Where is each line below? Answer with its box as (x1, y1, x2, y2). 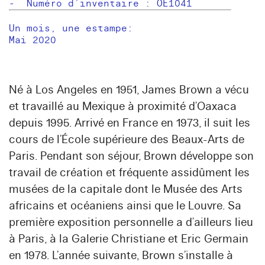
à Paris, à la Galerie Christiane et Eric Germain (9, 232, 248, 247)
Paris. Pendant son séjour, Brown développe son (9, 149, 254, 164)
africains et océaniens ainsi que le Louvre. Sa (9, 199, 241, 214)
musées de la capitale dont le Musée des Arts (9, 182, 243, 197)
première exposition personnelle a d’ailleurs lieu (9, 215, 253, 230)
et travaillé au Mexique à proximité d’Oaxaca (9, 99, 237, 114)
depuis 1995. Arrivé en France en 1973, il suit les (9, 116, 250, 131)
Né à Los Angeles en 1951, (9, 83, 142, 98)
